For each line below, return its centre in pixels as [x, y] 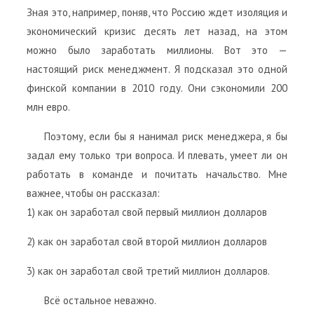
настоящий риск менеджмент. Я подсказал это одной [157, 69]
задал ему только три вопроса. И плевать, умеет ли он [157, 155]
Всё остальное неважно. [100, 300]
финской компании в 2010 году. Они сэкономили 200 [157, 88]
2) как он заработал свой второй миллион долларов [147, 241]
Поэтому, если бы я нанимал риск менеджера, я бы [166, 136]
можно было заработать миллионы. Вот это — [157, 50]
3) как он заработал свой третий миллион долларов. [148, 271]
